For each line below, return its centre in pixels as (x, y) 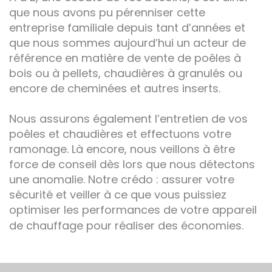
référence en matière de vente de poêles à (125, 58)
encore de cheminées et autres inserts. (115, 88)
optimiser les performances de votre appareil (133, 210)
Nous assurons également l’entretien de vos (128, 119)
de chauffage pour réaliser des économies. (126, 226)
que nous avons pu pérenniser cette (107, 12)
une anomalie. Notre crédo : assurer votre (122, 179)
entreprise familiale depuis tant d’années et (127, 28)
